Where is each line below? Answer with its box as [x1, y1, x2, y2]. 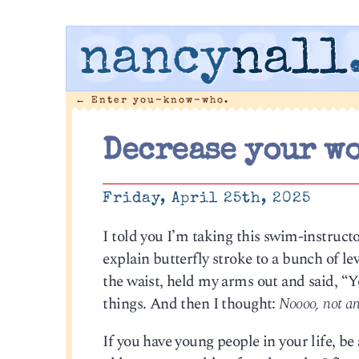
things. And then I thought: [103, 292, 280, 316]
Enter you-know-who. [86, 95, 229, 105]
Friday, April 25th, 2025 [103, 191, 312, 208]
